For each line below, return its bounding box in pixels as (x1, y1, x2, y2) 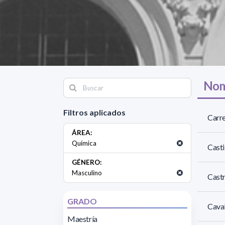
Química (72, 139, 96, 147)
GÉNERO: (72, 158, 102, 166)
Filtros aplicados (63, 107, 126, 117)
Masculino (72, 168, 102, 177)
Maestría (67, 213, 97, 223)
